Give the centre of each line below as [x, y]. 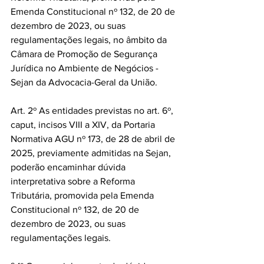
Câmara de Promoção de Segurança [85, 54]
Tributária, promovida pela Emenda [83, 195]
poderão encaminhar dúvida [69, 167]
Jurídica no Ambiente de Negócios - [86, 68]
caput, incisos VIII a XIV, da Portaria [84, 125]
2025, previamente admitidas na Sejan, [92, 153]
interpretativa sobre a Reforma [74, 181]
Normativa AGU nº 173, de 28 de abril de [94, 139]
